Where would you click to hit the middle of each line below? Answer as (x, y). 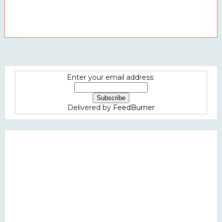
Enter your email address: (111, 77)
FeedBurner (134, 107)
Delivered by (90, 107)
